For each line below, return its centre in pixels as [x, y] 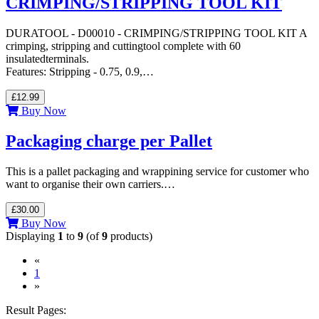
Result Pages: [36, 310]
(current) [58, 273]
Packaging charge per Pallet [109, 141]
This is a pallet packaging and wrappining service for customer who [157, 172]
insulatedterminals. [47, 59]
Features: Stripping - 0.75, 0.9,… [80, 72]
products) [130, 236]
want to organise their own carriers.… [90, 184]
